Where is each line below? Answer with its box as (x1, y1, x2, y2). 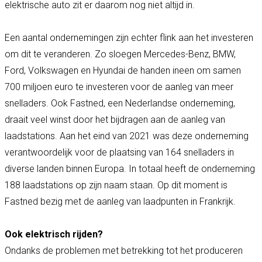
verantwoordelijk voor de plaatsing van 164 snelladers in (5, 146, 234, 158)
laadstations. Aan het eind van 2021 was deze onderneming (5, 130, 249, 142)
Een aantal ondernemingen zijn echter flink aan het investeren (5, 32, 253, 43)
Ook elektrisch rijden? (5, 228, 103, 240)
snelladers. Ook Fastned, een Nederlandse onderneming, (5, 97, 235, 109)
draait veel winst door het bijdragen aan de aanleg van (5, 113, 225, 125)
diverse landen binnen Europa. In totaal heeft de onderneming (5, 163, 255, 174)
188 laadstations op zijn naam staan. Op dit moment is (5, 179, 227, 191)
